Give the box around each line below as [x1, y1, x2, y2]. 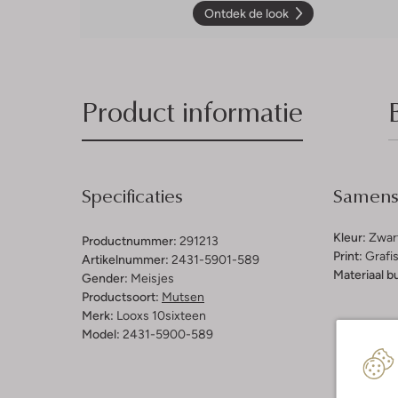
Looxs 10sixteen [116, 307, 206, 322]
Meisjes [131, 270, 174, 285]
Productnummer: [82, 233, 177, 248]
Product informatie [82, 90, 303, 131]
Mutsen [162, 289, 204, 304]
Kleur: [332, 229, 366, 244]
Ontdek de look [204, 5, 290, 20]
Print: [332, 248, 362, 263]
